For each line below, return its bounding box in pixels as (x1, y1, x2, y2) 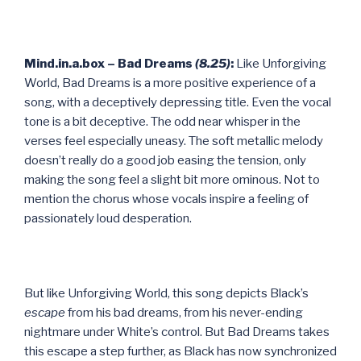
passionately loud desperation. (24, 210, 192, 226)
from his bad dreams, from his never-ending (68, 305, 303, 320)
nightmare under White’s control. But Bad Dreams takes (24, 324, 330, 339)
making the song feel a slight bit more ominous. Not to (24, 172, 320, 187)
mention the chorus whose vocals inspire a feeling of (24, 191, 309, 206)
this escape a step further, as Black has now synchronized (24, 343, 337, 359)
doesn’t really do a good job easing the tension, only (24, 152, 306, 168)
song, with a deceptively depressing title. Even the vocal (24, 94, 331, 110)
